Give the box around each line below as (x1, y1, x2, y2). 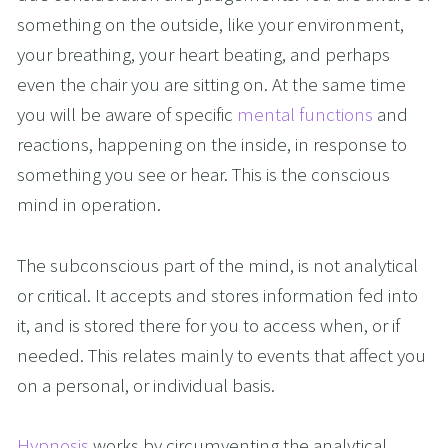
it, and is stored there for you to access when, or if (17, 312, 400, 337)
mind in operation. (17, 192, 161, 217)
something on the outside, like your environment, (17, 12, 404, 37)
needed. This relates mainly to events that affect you (17, 342, 426, 367)
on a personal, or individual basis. (17, 372, 279, 397)
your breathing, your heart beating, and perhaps (17, 42, 390, 67)
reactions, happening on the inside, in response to (17, 132, 407, 157)
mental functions (237, 102, 373, 127)
